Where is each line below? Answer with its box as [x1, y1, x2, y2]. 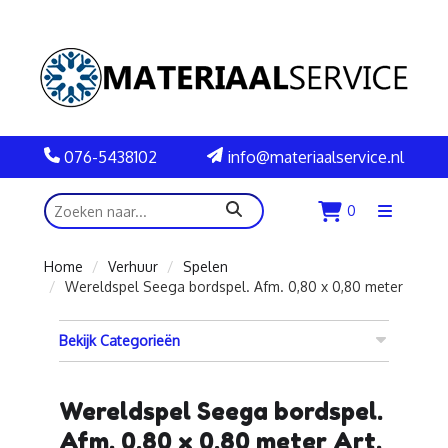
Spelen [183, 258, 228, 275]
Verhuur [108, 258, 158, 275]
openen [383, 230, 433, 248]
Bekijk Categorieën [59, 332, 180, 349]
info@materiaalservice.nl [223, 147, 404, 167]
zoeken [225, 199, 278, 220]
